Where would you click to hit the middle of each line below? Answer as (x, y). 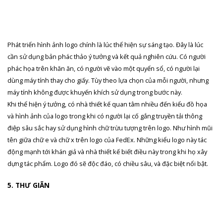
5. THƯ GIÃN (28, 185)
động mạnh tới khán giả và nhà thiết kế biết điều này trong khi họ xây (107, 151)
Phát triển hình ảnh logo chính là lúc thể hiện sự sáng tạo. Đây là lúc (105, 44)
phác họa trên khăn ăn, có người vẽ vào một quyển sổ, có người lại (104, 68)
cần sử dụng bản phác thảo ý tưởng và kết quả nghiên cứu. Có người (107, 56)
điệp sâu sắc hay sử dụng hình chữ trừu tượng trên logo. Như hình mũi (110, 128)
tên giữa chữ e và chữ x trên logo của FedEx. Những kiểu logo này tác (107, 139)
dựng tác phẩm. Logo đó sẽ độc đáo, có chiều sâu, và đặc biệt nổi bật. (108, 163)
